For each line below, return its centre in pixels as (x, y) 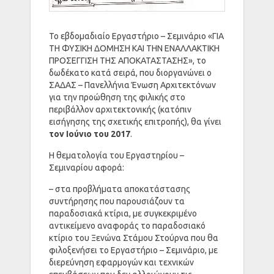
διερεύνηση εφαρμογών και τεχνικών (121, 262)
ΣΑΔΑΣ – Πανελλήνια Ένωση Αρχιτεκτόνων (132, 85)
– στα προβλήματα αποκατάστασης (120, 189)
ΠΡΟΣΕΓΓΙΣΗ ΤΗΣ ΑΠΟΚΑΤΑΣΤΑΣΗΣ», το (128, 60)
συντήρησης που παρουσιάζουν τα (117, 201)
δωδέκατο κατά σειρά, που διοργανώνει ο (130, 72)
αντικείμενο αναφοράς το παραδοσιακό (127, 225)
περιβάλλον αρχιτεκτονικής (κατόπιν (120, 109)
